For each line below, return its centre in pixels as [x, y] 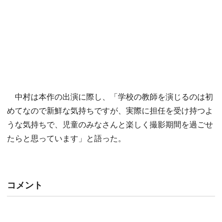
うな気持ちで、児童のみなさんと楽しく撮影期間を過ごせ [110, 124]
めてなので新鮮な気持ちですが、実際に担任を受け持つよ [110, 111]
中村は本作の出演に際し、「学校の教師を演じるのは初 [110, 97]
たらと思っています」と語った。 [66, 138]
